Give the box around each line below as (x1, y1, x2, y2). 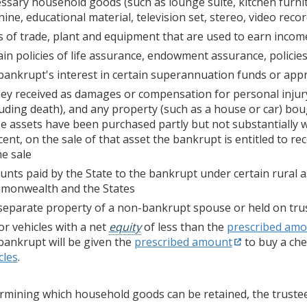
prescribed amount (134, 234, 232, 249)
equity (108, 219, 141, 234)
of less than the (140, 219, 227, 234)
